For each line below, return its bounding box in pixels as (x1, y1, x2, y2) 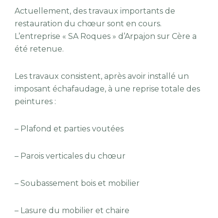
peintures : (15, 97, 56, 106)
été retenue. (15, 44, 64, 54)
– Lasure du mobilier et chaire (15, 206, 129, 215)
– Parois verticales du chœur (15, 151, 126, 161)
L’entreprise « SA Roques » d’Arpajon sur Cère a (15, 32, 197, 41)
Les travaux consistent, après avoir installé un (15, 72, 189, 81)
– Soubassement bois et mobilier (15, 179, 140, 188)
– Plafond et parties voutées (15, 124, 124, 133)
